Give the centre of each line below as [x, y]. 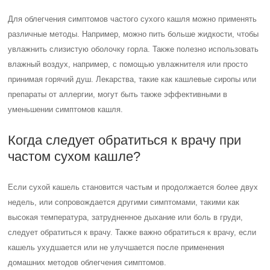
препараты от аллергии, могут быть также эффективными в [118, 94]
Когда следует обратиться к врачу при [125, 140]
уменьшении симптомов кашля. [66, 109]
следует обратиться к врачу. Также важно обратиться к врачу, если [132, 232]
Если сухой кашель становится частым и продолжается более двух [133, 187]
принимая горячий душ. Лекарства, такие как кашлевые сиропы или [132, 79]
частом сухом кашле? [74, 156]
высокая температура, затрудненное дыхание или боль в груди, [126, 217]
